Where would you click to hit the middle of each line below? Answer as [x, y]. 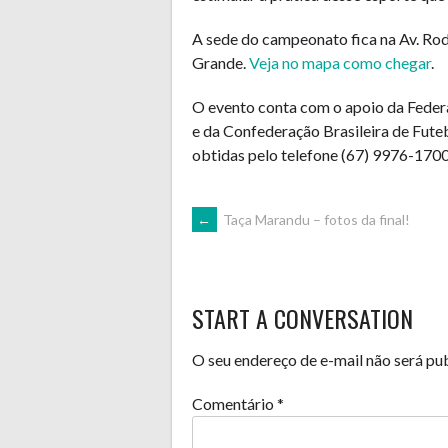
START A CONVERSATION [302, 317]
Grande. [220, 62]
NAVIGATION [271, 286]
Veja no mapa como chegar [340, 62]
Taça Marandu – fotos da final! [315, 219]
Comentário [234, 403]
